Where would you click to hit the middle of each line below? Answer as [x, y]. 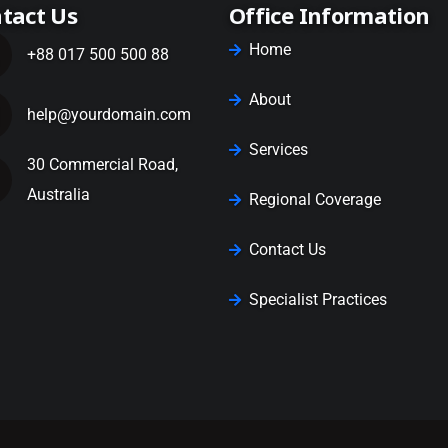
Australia [59, 194]
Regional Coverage [315, 199]
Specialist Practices [318, 299]
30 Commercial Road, [103, 164]
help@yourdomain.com [109, 114]
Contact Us [288, 249]
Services [279, 149]
